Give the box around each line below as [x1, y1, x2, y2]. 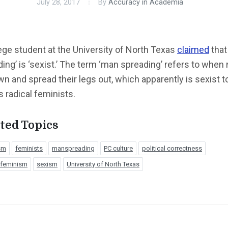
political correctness [142, 145, 202, 152]
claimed [177, 44, 209, 55]
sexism [37, 160, 58, 168]
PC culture [104, 145, 133, 152]
